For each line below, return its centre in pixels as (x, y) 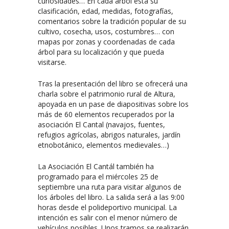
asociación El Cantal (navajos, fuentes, (101, 124)
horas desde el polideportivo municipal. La (107, 207)
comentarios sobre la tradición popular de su (112, 21)
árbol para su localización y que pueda (101, 52)
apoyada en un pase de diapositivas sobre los (113, 104)
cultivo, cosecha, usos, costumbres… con (106, 31)
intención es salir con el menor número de (108, 217)
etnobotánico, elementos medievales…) (104, 145)
